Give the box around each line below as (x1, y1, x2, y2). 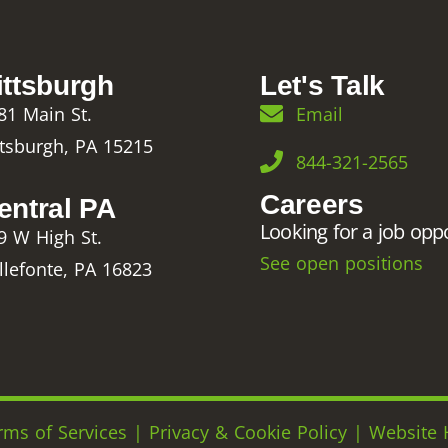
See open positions (259, 250, 423, 275)
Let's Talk (259, 69, 385, 101)
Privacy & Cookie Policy (148, 419, 353, 444)
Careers (259, 188, 364, 220)
